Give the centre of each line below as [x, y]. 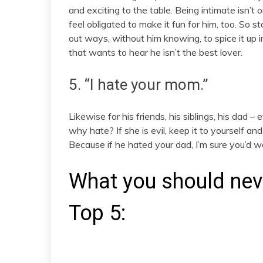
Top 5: [97, 213]
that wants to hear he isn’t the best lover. [156, 53]
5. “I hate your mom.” [138, 85]
